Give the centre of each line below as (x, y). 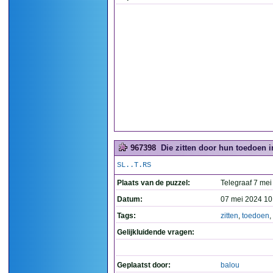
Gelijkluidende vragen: (156, 232)
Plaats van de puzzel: (154, 183)
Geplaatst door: (144, 265)
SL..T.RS (134, 165)
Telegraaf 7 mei (246, 183)
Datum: (130, 199)
